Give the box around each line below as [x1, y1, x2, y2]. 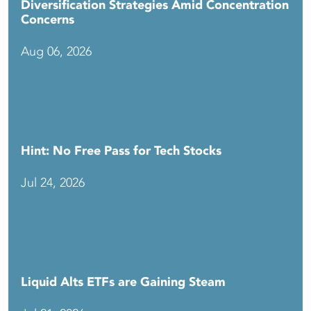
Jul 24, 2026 [21, 174, 85, 192]
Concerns [21, 11, 74, 28]
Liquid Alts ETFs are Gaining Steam [21, 274, 226, 291]
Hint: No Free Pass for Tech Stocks [21, 142, 221, 160]
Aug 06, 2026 [21, 43, 92, 60]
